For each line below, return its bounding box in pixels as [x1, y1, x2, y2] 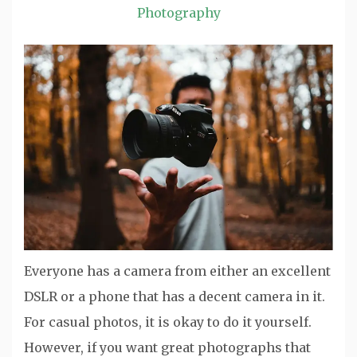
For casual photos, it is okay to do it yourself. [24, 313, 312, 330]
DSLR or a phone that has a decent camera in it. [24, 288, 325, 304]
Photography [136, 5, 221, 21]
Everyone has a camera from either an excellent [24, 262, 331, 279]
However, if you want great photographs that [24, 339, 311, 355]
